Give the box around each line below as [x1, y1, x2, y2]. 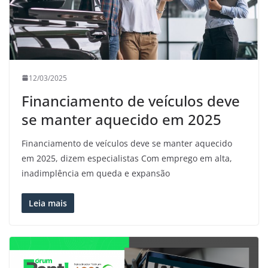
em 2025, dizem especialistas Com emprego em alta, [22, 152, 232, 164]
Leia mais [29, 197, 67, 209]
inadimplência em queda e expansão [22, 167, 170, 179]
